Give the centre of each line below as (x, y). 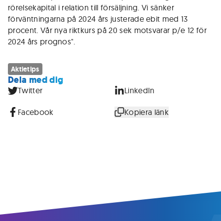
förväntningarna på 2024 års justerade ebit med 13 (98, 19)
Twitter (30, 90)
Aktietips (25, 69)
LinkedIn (140, 90)
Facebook (36, 112)
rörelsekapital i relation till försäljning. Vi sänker (91, 7)
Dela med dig (36, 80)
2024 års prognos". (42, 41)
